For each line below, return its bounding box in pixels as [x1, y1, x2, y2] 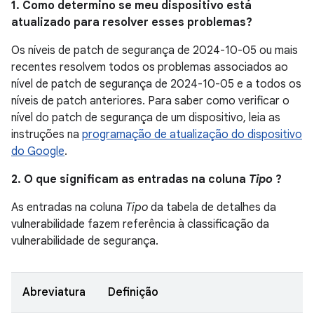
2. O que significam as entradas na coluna [11, 172, 249, 186]
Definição [108, 285, 158, 299]
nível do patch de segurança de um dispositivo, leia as [11, 111, 280, 125]
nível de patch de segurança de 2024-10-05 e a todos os [11, 77, 301, 91]
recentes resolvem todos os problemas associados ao [11, 60, 288, 74]
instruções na [11, 128, 82, 142]
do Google [11, 144, 64, 158]
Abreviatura [22, 285, 86, 299]
